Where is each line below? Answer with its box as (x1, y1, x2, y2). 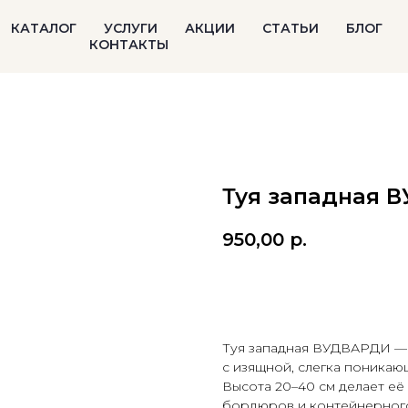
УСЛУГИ (103, 20, 158, 36)
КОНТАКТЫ (89, 36, 168, 53)
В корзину (250, 282, 322, 299)
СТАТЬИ (261, 20, 319, 36)
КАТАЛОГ (10, 20, 76, 36)
